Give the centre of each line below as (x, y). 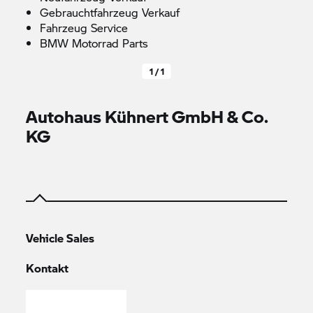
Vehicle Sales (60, 238)
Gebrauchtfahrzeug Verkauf (110, 12)
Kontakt (48, 268)
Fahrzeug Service (84, 28)
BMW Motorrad (80, 43)
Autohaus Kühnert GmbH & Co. (147, 116)
